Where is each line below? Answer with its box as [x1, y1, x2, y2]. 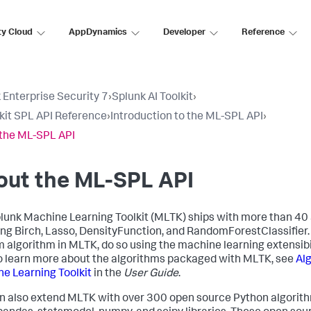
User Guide [124, 269, 178, 280]
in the [92, 269, 124, 280]
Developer [163, 28, 205, 37]
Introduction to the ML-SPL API [110, 112, 263, 123]
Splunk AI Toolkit [112, 92, 193, 103]
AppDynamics [69, 28, 127, 37]
